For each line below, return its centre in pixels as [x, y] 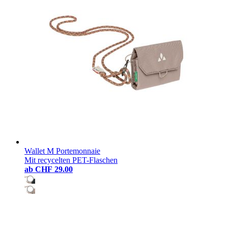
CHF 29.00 [54, 169]
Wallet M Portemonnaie [62, 151]
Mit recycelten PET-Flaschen [71, 160]
